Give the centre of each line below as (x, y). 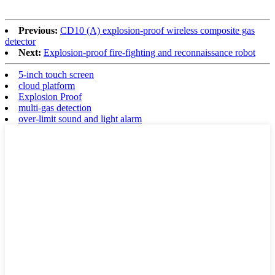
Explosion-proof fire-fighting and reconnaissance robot (149, 52)
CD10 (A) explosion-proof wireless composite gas (157, 30)
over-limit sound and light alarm (80, 118)
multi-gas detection (55, 107)
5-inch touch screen (56, 74)
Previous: (38, 30)
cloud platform (47, 85)
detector (20, 41)
